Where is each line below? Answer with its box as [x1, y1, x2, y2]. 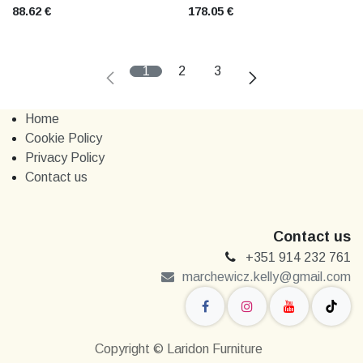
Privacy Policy [25, 151, 105, 165]
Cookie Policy [25, 131, 102, 146]
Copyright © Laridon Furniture [94, 342, 263, 356]
